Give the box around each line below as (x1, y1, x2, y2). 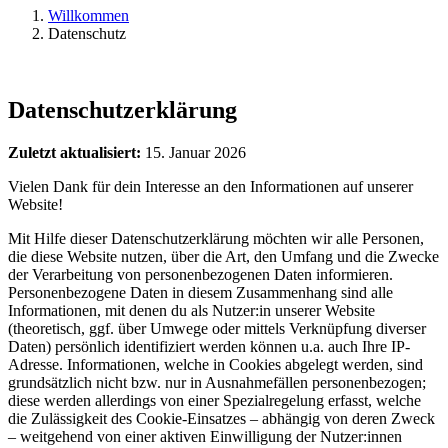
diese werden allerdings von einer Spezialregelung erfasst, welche (8, 391, 421, 409)
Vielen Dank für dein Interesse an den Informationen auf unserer (8, 177, 413, 195)
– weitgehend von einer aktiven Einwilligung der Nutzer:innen (8, 427, 402, 445)
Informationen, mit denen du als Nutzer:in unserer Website (8, 301, 375, 319)
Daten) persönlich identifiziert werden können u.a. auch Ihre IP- (8, 337, 410, 355)
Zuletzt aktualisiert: (8, 143, 141, 161)
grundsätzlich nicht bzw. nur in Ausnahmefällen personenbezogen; (8, 373, 426, 391)
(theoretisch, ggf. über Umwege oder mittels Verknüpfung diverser (8, 319, 426, 337)
